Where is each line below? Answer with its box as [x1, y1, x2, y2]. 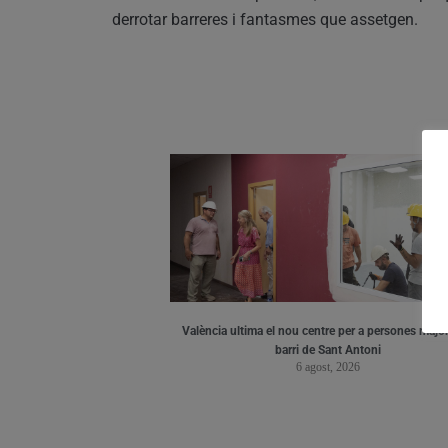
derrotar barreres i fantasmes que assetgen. [112, 9, 418, 29]
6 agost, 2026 [295, 359, 360, 374]
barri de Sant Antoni [274, 342, 381, 357]
